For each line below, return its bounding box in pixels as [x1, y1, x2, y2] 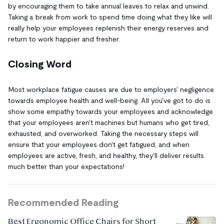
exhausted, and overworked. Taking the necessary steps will [8, 129, 198, 137]
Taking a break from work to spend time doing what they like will [8, 12, 212, 21]
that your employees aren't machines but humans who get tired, [8, 118, 209, 126]
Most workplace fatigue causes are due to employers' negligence [8, 85, 214, 93]
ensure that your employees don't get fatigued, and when [8, 140, 189, 148]
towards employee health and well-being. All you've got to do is [8, 96, 210, 104]
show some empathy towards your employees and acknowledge [8, 107, 213, 115]
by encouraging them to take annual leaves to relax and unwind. [8, 1, 209, 10]
